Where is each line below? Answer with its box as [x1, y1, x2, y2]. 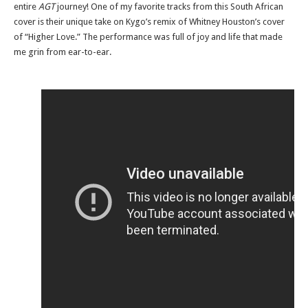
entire [14, 1, 38, 12]
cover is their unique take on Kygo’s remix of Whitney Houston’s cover [14, 16, 285, 27]
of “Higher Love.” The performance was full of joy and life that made [14, 32, 283, 42]
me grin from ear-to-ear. [14, 47, 113, 57]
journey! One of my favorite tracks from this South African [57, 1, 283, 12]
